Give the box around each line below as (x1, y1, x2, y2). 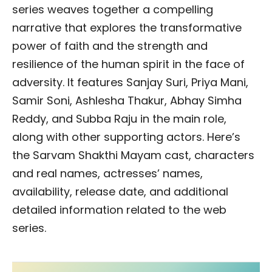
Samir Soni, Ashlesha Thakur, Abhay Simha (12, 93, 242, 109)
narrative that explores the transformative (12, 20, 242, 36)
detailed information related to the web (12, 202, 226, 218)
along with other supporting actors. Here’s (12, 129, 240, 145)
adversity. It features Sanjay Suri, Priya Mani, (12, 75, 248, 90)
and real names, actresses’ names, (12, 166, 203, 182)
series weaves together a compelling (12, 2, 213, 18)
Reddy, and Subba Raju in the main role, (12, 111, 226, 127)
